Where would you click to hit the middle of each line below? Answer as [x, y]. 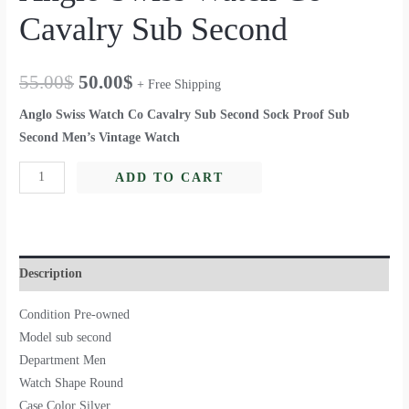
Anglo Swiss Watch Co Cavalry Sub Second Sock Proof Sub [185, 114]
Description [51, 273]
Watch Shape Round [72, 383]
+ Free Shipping [179, 84]
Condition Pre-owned [75, 315]
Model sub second [66, 338]
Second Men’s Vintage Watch [100, 137]
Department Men [63, 361]
